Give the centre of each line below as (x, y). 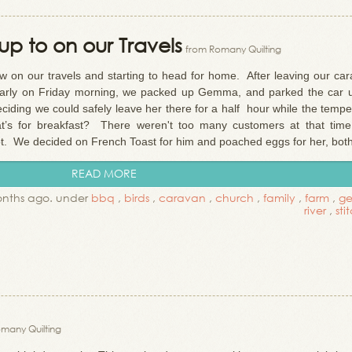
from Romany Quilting (233, 49)
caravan (182, 198)
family (279, 198)
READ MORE (104, 173)
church (235, 198)
